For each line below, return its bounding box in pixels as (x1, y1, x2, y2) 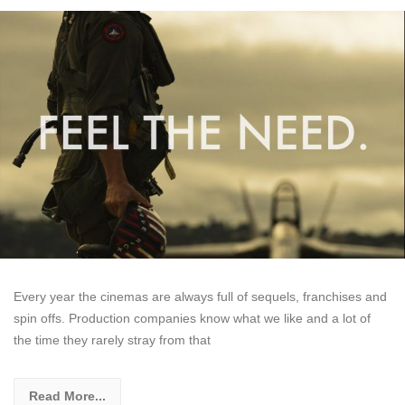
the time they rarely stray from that (14, 332, 211, 347)
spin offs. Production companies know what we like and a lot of (14, 310, 371, 325)
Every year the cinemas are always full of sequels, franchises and (14, 288, 387, 304)
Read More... (29, 388, 106, 403)
